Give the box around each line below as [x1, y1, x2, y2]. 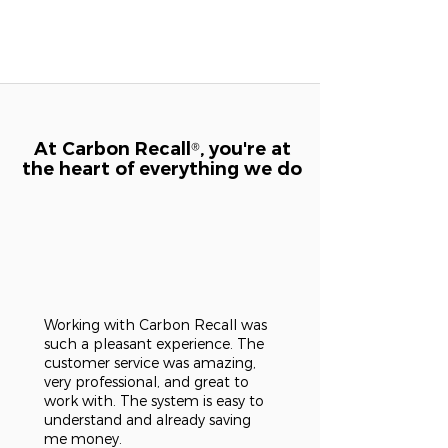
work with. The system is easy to [44, 392, 264, 410]
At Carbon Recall [33, 138, 191, 160]
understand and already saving [44, 411, 251, 429]
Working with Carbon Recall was [44, 316, 267, 334]
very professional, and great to [44, 373, 249, 391]
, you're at [199, 138, 291, 160]
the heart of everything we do [22, 158, 302, 180]
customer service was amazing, [44, 354, 256, 372]
